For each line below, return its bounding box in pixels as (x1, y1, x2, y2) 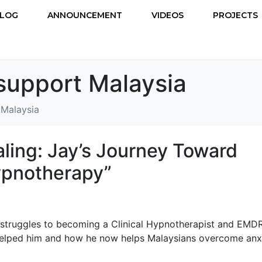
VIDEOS (151, 9, 184, 20)
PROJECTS (213, 9, 258, 20)
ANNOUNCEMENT (47, 9, 122, 20)
